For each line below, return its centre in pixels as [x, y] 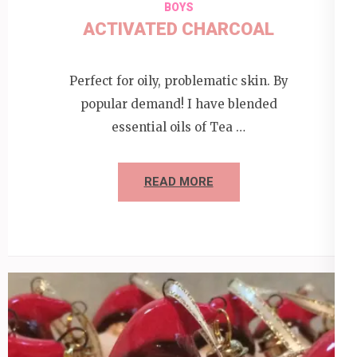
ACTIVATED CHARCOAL [178, 29]
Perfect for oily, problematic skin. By [178, 81]
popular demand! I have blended [178, 104]
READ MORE [178, 182]
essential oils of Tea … [178, 127]
